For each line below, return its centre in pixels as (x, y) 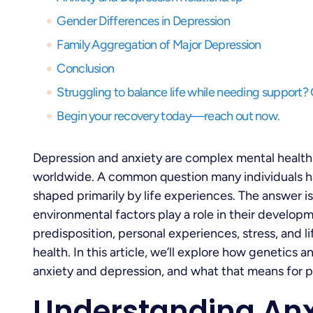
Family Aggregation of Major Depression (159, 45)
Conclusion (86, 69)
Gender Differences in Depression (143, 21)
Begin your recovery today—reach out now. (168, 116)
